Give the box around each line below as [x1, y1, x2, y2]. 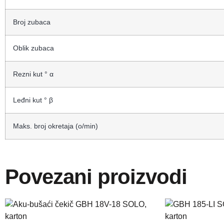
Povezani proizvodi [5, 164, 187, 188]
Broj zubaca [13, 17, 50, 26]
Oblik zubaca [13, 43, 54, 52]
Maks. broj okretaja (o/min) [13, 121, 98, 130]
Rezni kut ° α [13, 69, 53, 78]
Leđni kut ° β [13, 95, 53, 104]
